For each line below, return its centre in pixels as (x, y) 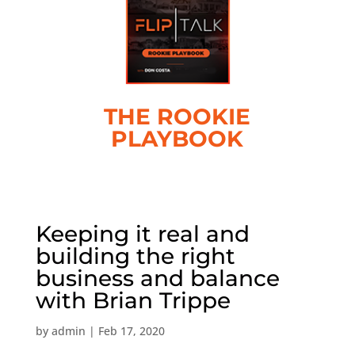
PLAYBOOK (177, 139)
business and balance (157, 278)
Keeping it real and (142, 234)
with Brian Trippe (133, 300)
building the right (135, 256)
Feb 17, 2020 (131, 331)
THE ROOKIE (177, 116)
